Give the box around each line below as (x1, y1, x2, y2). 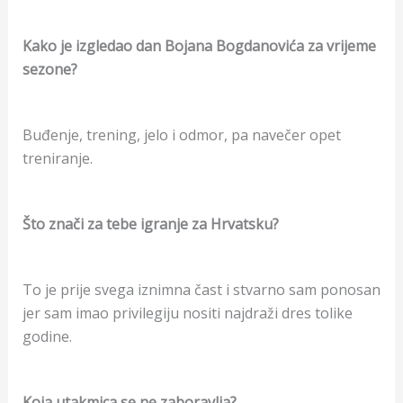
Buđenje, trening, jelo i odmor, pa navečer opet (22, 124, 341, 145)
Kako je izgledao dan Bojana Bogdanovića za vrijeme (22, 35, 376, 56)
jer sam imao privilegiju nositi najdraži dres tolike (22, 303, 353, 324)
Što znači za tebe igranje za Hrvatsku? (22, 214, 279, 235)
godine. (22, 327, 72, 347)
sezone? (22, 58, 77, 79)
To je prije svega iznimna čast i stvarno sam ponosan (22, 280, 381, 300)
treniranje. (22, 148, 93, 168)
